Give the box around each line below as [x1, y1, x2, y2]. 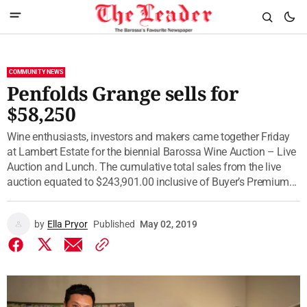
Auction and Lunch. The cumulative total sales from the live [7, 160, 282, 173]
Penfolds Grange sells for [7, 80, 239, 106]
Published [93, 219, 135, 230]
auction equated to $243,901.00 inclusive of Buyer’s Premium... [7, 175, 297, 188]
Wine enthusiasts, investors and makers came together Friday [7, 130, 291, 143]
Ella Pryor [47, 219, 88, 230]
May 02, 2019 [140, 219, 197, 230]
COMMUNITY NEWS [9, 69, 64, 75]
